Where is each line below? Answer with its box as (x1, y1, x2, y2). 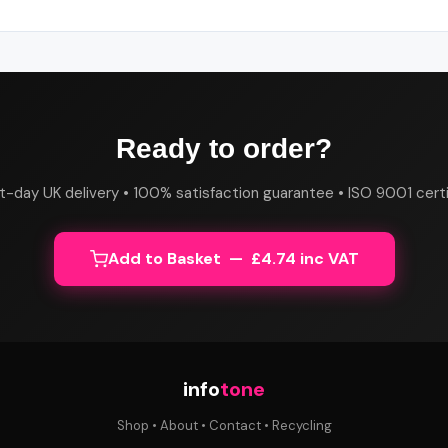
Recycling (271, 417, 332, 434)
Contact (208, 417, 261, 434)
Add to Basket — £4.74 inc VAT (107, 248, 359, 269)
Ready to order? (116, 133, 332, 164)
